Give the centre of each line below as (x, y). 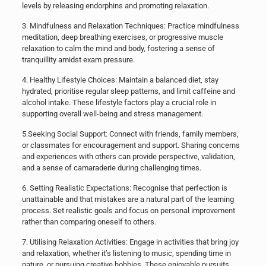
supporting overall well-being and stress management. (112, 113)
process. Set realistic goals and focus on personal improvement (128, 210)
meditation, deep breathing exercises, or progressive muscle (122, 37)
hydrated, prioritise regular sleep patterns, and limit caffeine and (128, 91)
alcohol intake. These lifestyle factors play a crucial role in (119, 102)
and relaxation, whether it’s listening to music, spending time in (126, 253)
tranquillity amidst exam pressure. (78, 59)
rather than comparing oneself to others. (89, 221)
